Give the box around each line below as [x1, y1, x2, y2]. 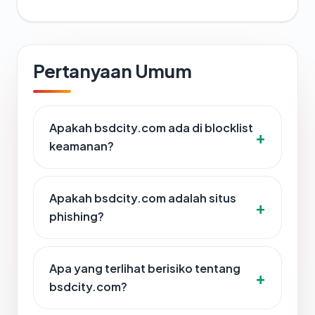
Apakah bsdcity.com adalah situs [49, 191, 236, 206]
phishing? [49, 209, 104, 224]
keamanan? [49, 139, 114, 154]
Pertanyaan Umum [33, 59, 192, 83]
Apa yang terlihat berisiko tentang [49, 261, 240, 276]
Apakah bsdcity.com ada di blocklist [49, 120, 253, 136]
